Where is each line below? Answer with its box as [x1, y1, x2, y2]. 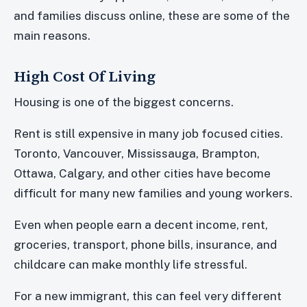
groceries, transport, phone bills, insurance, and [14, 237, 277, 251]
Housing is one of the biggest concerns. [14, 95, 234, 109]
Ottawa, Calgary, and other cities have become [14, 166, 271, 180]
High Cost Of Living [14, 65, 156, 86]
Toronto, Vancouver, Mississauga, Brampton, [14, 146, 260, 160]
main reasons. [14, 29, 90, 43]
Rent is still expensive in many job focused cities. [14, 126, 283, 140]
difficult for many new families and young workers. [14, 186, 293, 200]
